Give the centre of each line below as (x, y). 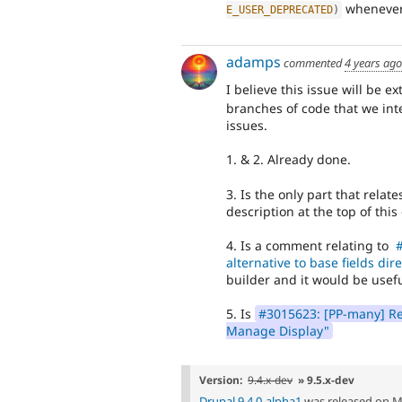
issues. (247, 125)
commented (313, 63)
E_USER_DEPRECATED (280, 9)
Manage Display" (278, 331)
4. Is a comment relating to (309, 246)
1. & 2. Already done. (288, 160)
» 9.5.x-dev (326, 379)
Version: (221, 379)
